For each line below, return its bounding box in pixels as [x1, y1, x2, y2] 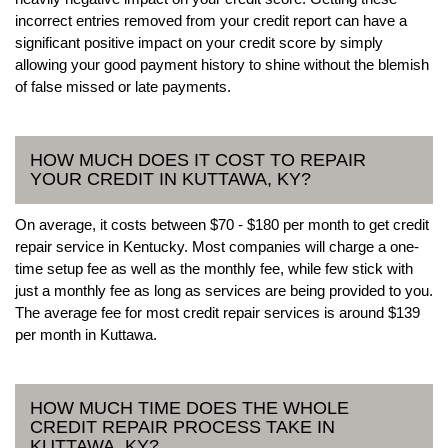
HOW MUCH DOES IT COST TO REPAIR [30, 149, 366, 170]
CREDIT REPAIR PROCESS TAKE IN [30, 416, 335, 437]
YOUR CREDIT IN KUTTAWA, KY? [30, 168, 311, 189]
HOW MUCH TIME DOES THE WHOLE [30, 397, 349, 418]
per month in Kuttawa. [15, 325, 157, 343]
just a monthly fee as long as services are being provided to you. [15, 281, 433, 299]
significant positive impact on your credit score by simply [15, 33, 383, 51]
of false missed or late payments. [15, 77, 231, 95]
